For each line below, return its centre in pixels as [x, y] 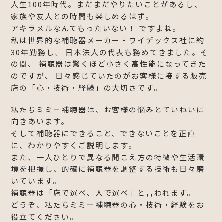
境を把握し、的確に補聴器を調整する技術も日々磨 [108, 168]
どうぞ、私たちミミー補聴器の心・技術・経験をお [108, 204]
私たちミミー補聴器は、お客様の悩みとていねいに [108, 109]
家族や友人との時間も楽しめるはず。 [83, 16]
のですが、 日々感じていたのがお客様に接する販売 [109, 75]
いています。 [36, 180]
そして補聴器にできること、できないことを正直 [104, 133]
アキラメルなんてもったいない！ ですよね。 [96, 28]
